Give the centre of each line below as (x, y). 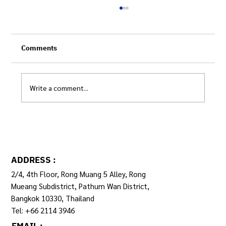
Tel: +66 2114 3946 (43, 210)
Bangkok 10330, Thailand (54, 198)
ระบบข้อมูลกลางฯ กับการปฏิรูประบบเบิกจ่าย (123, 126)
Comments (39, 48)
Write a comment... (59, 88)
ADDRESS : (34, 161)
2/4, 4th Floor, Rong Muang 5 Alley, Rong (79, 174)
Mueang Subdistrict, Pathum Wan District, (80, 186)
